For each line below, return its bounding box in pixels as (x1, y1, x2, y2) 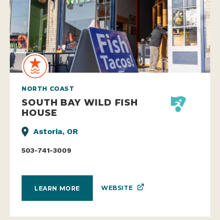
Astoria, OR (33, 127, 78, 137)
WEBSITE (101, 184, 133, 192)
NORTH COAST (22, 85, 75, 93)
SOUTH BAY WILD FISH (22, 97, 138, 109)
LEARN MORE (34, 184, 80, 192)
